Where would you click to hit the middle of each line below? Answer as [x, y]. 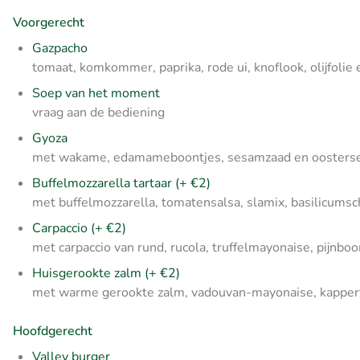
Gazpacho [60, 48]
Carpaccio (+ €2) [79, 228]
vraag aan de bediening [98, 112]
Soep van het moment [96, 93]
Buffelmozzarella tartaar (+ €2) [121, 183]
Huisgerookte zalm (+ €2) [106, 273]
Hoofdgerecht [53, 331]
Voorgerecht [49, 22]
